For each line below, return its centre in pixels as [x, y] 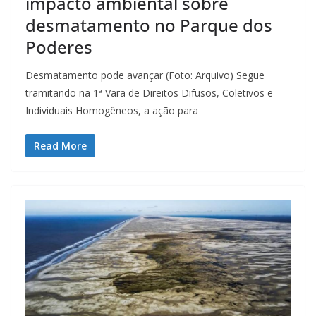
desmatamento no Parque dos [149, 25]
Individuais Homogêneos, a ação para [112, 111]
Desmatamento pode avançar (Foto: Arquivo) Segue [145, 75]
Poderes [59, 47]
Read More [60, 146]
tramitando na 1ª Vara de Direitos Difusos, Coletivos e [149, 93]
